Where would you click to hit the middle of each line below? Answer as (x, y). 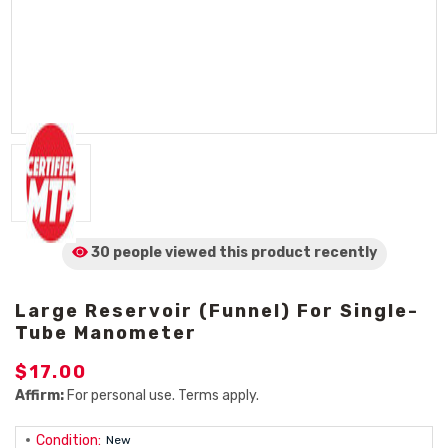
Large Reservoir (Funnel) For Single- (217, 311)
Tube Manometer (106, 333)
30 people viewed (153, 252)
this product (264, 252)
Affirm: (39, 395)
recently (345, 252)
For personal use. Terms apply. (161, 395)
